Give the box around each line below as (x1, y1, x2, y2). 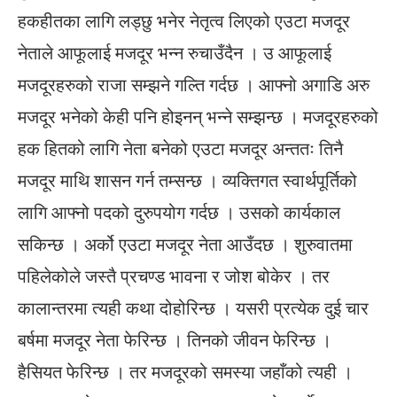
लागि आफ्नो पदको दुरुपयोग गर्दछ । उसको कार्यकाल (18, 200, 340, 225)
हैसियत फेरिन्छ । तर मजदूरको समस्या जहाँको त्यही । (18, 360, 353, 385)
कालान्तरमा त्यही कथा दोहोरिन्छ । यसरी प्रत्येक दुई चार (18, 296, 369, 321)
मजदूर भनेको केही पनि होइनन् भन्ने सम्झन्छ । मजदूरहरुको (18, 105, 378, 129)
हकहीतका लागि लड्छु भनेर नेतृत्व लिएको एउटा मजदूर (18, 9, 350, 34)
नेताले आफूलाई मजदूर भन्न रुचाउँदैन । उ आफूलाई (18, 41, 331, 66)
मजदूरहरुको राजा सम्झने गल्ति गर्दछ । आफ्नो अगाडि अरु (18, 73, 370, 97)
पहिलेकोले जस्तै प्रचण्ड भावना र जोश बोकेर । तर (18, 264, 330, 289)
